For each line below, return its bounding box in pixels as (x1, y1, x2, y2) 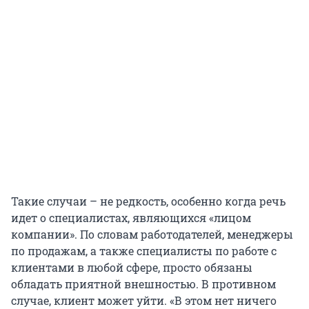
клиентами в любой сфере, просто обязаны (11, 259, 252, 275)
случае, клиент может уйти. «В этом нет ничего (11, 292, 277, 308)
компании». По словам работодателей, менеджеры (11, 226, 293, 241)
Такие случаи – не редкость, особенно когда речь (11, 193, 286, 208)
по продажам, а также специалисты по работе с (11, 243, 277, 258)
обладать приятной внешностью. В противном (11, 276, 276, 291)
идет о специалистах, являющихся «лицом (11, 210, 251, 225)
